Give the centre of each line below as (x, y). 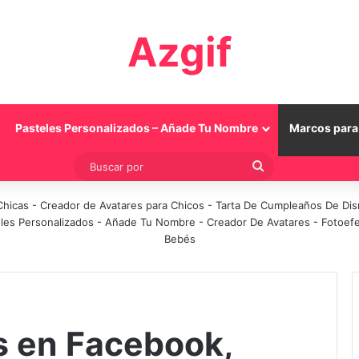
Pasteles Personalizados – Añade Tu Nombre (137, 128)
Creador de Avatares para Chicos (122, 205)
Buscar (283, 165)
